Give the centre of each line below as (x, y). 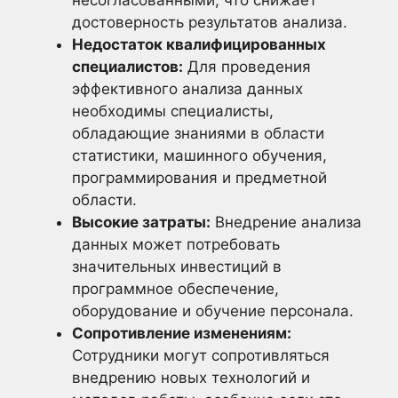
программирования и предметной (199, 177)
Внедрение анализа (286, 222)
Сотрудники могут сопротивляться (201, 355)
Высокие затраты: (141, 222)
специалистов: (127, 66)
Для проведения (247, 66)
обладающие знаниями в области (198, 133)
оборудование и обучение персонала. (213, 310)
